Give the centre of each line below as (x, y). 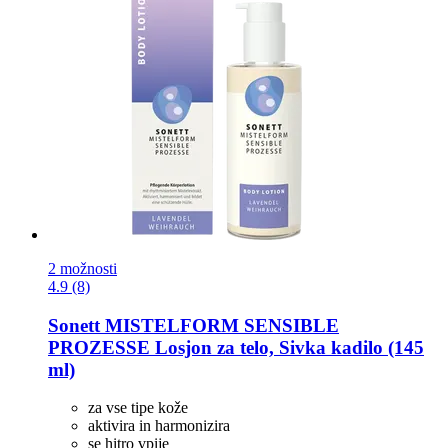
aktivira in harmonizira (159, 426)
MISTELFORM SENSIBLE (219, 325)
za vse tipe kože (138, 408)
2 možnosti (82, 268)
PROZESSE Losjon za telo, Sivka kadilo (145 (236, 347)
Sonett (74, 325)
